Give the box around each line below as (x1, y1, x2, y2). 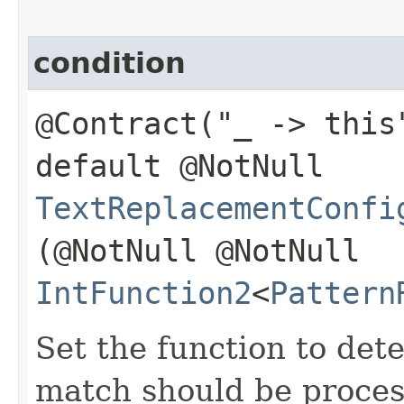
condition (33, 46, 186, 79)
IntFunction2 (35, 274, 252, 311)
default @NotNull (35, 147, 324, 184)
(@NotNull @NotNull (35, 232, 360, 269)
